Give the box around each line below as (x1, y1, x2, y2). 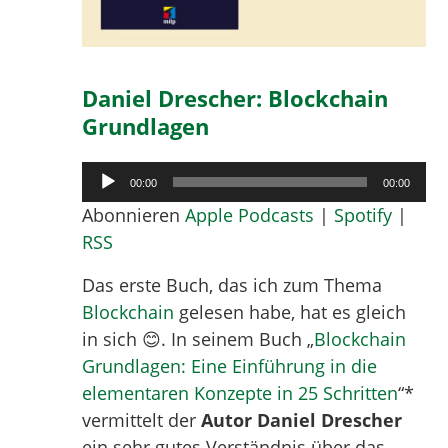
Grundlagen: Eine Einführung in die (82, 354, 378, 379)
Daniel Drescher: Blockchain (82, 83, 389, 114)
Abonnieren (82, 203, 186, 228)
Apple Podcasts (185, 203, 315, 228)
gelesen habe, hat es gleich (174, 300, 407, 325)
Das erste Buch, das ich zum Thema (82, 273, 383, 298)
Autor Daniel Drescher (201, 408, 403, 433)
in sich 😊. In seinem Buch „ (82, 327, 315, 352)
